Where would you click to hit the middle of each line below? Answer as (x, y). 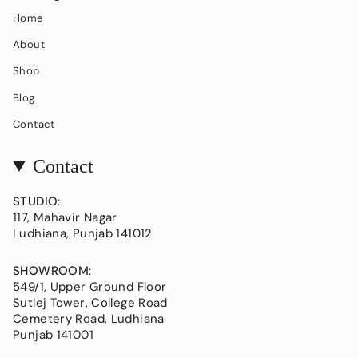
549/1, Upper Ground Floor (90, 287)
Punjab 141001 (53, 335)
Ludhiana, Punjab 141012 (83, 233)
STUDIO (36, 201)
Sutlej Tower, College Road (90, 303)
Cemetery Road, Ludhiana (89, 319)
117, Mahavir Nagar (65, 217)
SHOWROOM (51, 271)
